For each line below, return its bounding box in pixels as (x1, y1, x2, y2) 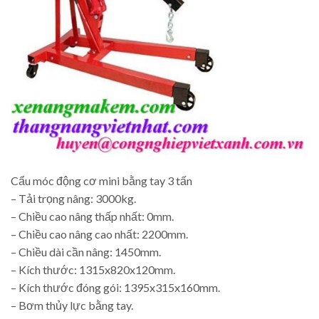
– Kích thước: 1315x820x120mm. (11, 262, 175, 276)
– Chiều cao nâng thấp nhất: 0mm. (11, 209, 174, 223)
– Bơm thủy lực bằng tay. (11, 298, 133, 312)
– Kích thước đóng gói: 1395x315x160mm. (11, 280, 220, 294)
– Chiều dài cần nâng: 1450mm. (11, 244, 161, 258)
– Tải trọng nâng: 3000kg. (11, 191, 136, 205)
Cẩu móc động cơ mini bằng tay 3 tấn (11, 173, 192, 187)
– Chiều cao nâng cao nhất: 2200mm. (11, 226, 188, 241)
